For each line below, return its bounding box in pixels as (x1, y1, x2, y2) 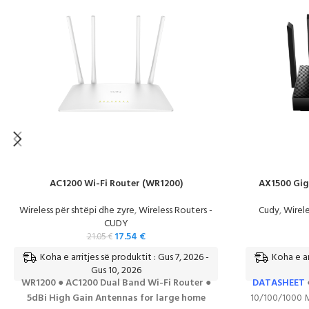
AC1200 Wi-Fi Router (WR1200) (49, 176, 183, 192)
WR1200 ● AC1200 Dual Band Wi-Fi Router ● (21, 275, 211, 291)
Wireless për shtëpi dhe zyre (19, 203, 134, 219)
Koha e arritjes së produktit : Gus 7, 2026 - (40, 249, 209, 266)
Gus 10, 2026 (90, 263, 141, 279)
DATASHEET (252, 275, 305, 291)
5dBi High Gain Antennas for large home (26, 290, 206, 306)
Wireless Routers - (139, 203, 212, 219)
